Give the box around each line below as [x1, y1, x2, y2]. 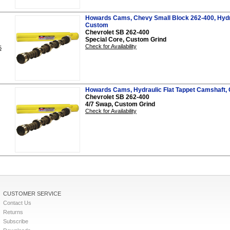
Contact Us [3, 199, 31, 206]
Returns [3, 208, 23, 215]
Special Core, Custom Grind [85, 35, 166, 43]
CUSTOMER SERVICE [3, 190, 61, 197]
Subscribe [3, 218, 28, 224]
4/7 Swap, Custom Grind [85, 100, 155, 108]
